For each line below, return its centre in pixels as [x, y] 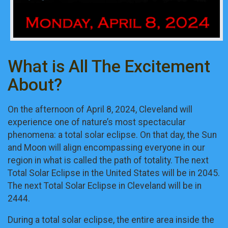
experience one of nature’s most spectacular [97, 122]
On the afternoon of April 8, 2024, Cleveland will [100, 109]
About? [35, 85]
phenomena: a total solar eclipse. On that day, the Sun [112, 135]
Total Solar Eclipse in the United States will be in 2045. [114, 173]
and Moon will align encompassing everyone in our [106, 147]
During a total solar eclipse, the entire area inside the [111, 220]
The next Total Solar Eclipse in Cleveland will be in [105, 186]
